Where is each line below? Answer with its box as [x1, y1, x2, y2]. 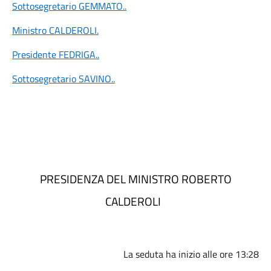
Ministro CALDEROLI [12, 23, 97, 38]
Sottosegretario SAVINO [12, 71, 111, 86]
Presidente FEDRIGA [12, 47, 96, 62]
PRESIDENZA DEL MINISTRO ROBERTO [39, 171, 232, 188]
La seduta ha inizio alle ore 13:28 [123, 247, 259, 261]
